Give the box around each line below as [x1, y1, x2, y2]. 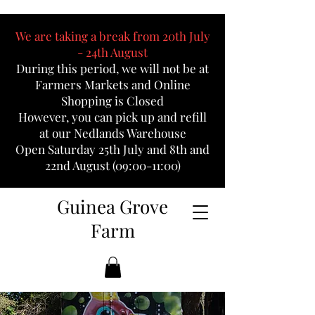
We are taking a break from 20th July [15, 28, 210, 44]
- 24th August [77, 44, 148, 60]
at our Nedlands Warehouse [39, 125, 186, 141]
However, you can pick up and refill [18, 109, 207, 124]
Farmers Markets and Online [34, 77, 191, 92]
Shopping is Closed [61, 93, 164, 108]
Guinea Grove [57, 194, 168, 219]
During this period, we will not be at [16, 60, 209, 76]
